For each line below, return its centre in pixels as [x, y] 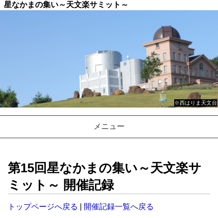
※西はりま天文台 [196, 103]
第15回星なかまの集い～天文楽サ [105, 168]
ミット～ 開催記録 [61, 185]
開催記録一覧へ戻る [119, 207]
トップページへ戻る [43, 207]
